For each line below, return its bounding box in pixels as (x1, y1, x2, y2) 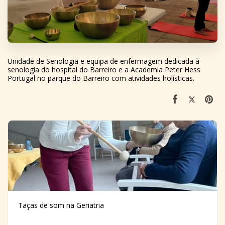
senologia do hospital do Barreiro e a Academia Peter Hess (8, 65, 200, 75)
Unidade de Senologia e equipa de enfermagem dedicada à (8, 56, 199, 66)
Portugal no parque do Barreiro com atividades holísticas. (8, 73, 196, 83)
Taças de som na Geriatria (18, 200, 104, 210)
